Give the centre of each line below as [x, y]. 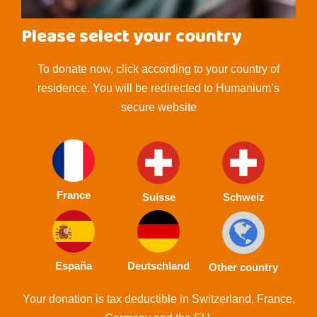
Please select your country [131, 38]
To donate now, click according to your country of [158, 69]
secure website [158, 107]
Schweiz [243, 197]
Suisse [158, 197]
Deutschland [158, 265]
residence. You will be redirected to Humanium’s [158, 88]
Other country [243, 267]
